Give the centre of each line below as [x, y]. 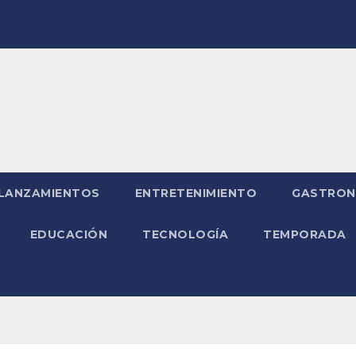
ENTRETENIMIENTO [195, 193]
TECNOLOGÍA [185, 234]
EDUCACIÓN [68, 234]
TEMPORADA [305, 234]
